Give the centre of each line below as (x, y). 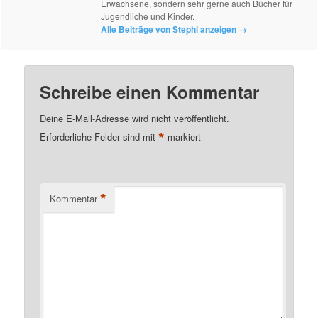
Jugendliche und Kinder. (148, 16)
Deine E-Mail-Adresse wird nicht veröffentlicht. (135, 119)
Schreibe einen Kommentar (150, 92)
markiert (183, 137)
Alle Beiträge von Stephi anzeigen (170, 29)
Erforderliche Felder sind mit (99, 137)
